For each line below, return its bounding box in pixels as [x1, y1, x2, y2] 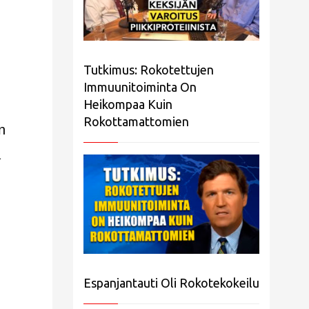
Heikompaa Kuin [83, 97, 172, 112]
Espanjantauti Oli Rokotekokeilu [83, 275, 259, 290]
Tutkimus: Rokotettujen [83, 63, 214, 77]
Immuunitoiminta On [83, 80, 197, 94]
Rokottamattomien [83, 114, 189, 129]
